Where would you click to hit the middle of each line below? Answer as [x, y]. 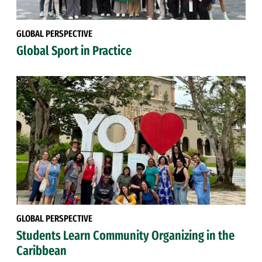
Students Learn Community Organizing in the [125, 236]
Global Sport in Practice [74, 50]
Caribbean [42, 251]
